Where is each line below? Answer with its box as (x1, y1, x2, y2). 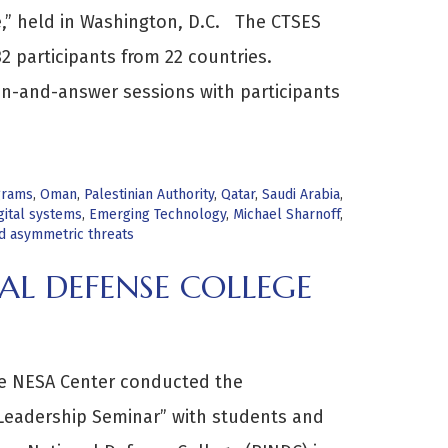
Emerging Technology (88, 206, 226, 223)
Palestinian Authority (83, 186, 214, 203)
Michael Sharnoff (232, 206, 340, 223)
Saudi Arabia (261, 186, 340, 203)
